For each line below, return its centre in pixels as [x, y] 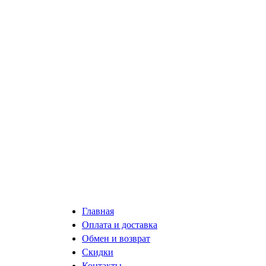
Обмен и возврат [116, 239]
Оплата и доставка [120, 225]
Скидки [98, 252]
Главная [98, 211]
